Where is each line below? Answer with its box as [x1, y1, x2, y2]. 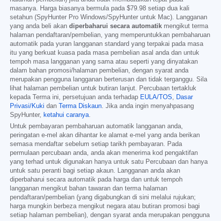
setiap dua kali [146, 4, 189, 12]
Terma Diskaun [59, 102, 102, 110]
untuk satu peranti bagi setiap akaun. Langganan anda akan [10, 167, 180, 174]
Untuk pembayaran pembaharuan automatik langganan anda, [10, 122, 183, 130]
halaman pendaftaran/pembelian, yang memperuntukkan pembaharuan [10, 31, 210, 38]
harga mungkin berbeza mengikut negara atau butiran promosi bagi [10, 202, 200, 210]
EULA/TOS [140, 93, 172, 101]
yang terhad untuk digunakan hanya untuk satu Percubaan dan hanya [10, 158, 208, 165]
